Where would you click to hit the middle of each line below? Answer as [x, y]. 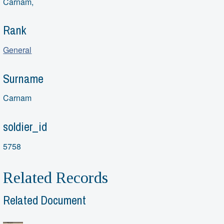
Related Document [45, 200]
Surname [23, 78]
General [17, 49]
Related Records [56, 177]
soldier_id [25, 127]
